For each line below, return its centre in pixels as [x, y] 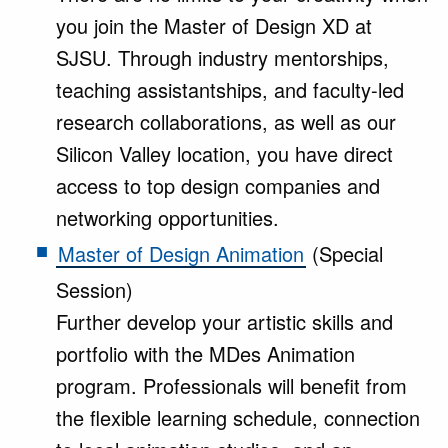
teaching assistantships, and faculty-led [230, 89]
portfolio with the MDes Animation [205, 353]
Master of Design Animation [181, 253]
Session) [94, 289]
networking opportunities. [167, 217]
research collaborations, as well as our [226, 121]
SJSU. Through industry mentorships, [222, 57]
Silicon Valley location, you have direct [224, 153]
